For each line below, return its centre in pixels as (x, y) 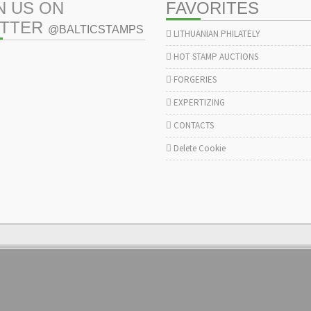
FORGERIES (194, 79)
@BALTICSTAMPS (96, 30)
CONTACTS (193, 125)
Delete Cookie (199, 148)
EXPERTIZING (198, 102)
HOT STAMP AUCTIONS (215, 57)
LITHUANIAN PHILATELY (216, 34)
